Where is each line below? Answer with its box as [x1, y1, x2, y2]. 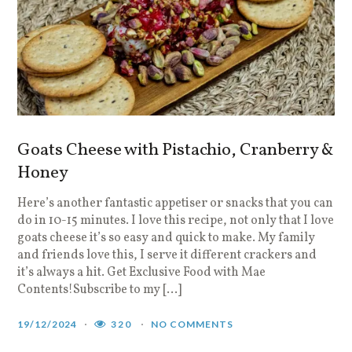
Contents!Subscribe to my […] [17, 280, 182, 299]
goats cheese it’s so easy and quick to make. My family [17, 229, 316, 247]
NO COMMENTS [151, 317, 234, 330]
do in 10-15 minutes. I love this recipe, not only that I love [17, 211, 335, 229]
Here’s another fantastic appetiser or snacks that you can [17, 194, 334, 212]
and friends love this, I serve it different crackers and [17, 246, 317, 264]
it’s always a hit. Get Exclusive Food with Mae [17, 263, 266, 281]
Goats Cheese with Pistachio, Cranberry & [17, 137, 335, 163]
